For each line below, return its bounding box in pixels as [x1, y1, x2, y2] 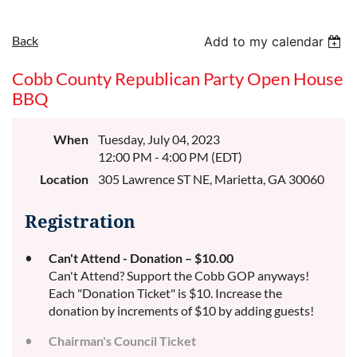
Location [40, 171, 88, 186]
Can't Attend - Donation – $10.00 [49, 250, 233, 265]
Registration [25, 212, 135, 232]
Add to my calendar [204, 33, 324, 49]
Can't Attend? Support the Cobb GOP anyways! [49, 268, 309, 283]
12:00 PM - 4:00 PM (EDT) [98, 149, 242, 164]
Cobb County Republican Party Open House [12, 68, 343, 89]
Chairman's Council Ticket [49, 333, 196, 348]
